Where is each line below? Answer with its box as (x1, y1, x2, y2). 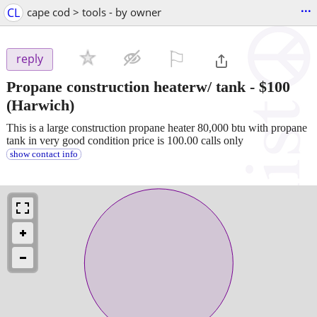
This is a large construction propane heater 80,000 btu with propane (6, 121, 307, 134)
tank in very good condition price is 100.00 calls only (6, 134, 243, 146)
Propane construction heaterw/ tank (6, 77, 246, 96)
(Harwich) (6, 96, 74, 114)
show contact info (9, 149, 78, 159)
